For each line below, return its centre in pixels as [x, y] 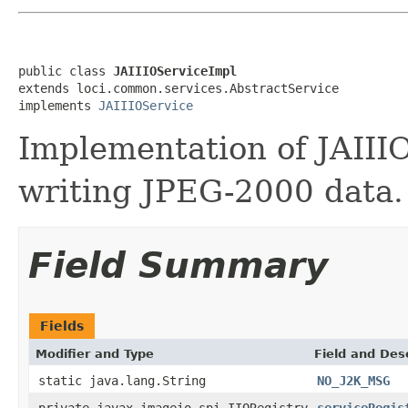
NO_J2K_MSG [353, 380]
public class [66, 71]
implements [58, 105]
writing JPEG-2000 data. [211, 191]
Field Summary [178, 265]
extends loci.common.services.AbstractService [178, 88]
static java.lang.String [122, 380]
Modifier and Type [95, 353]
